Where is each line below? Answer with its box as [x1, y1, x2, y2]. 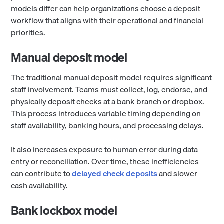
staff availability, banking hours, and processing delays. [11, 119, 204, 132]
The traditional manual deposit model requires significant [11, 71, 212, 84]
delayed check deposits [72, 167, 158, 180]
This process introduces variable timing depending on [11, 107, 201, 120]
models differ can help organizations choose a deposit [11, 2, 201, 15]
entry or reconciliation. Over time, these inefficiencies [11, 155, 199, 168]
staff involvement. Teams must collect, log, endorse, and [11, 83, 208, 96]
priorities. [11, 26, 46, 39]
